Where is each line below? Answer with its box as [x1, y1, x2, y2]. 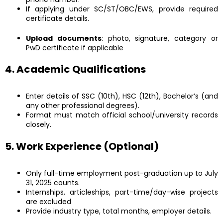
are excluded [26, 196, 71, 207]
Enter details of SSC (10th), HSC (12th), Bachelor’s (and [26, 91, 218, 102]
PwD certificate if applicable [26, 42, 123, 53]
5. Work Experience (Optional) [5, 139, 159, 153]
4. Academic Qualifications [5, 62, 146, 77]
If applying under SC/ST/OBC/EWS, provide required [26, 3, 218, 14]
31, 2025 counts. [26, 177, 80, 188]
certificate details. [26, 13, 89, 23]
